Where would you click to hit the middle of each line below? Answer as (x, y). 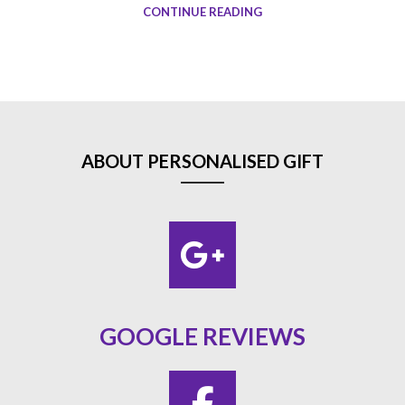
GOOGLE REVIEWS (202, 337)
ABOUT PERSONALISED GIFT (202, 161)
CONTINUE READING (202, 12)
